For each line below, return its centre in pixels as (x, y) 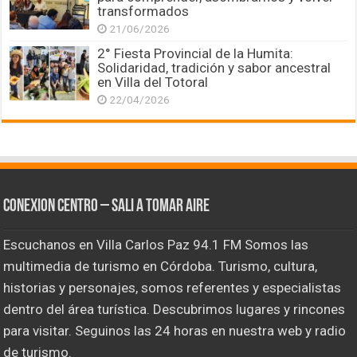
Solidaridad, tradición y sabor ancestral (214, 68)
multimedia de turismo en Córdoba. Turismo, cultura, (161, 267)
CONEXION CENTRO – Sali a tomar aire (107, 207)
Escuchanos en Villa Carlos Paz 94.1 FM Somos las (156, 245)
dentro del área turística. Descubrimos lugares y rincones (175, 310)
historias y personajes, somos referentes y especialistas (173, 288)
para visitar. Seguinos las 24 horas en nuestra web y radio (175, 331)
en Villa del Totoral (153, 82)
